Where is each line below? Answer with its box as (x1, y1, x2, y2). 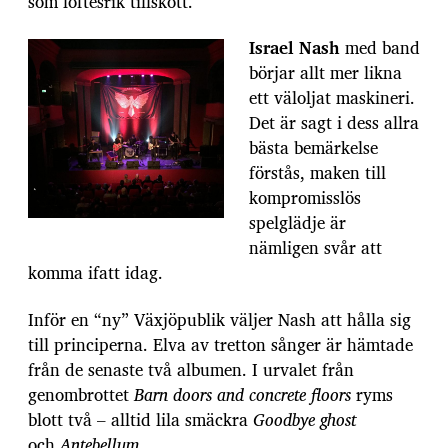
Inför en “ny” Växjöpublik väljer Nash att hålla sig (28, 305, 411, 333)
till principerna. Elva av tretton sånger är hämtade (28, 330, 413, 358)
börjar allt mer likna (249, 59, 402, 87)
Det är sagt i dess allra (249, 109, 419, 137)
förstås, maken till (249, 159, 386, 187)
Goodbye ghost (253, 405, 356, 433)
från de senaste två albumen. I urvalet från (28, 355, 354, 383)
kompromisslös (249, 184, 361, 212)
